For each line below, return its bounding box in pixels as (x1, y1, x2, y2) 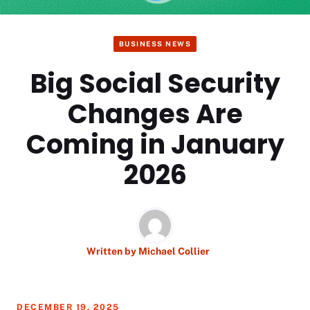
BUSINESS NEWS (118, 39, 192, 48)
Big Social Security (30, 64, 280, 102)
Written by (86, 245, 138, 257)
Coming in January (26, 125, 284, 163)
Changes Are (67, 95, 243, 132)
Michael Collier (138, 245, 210, 257)
